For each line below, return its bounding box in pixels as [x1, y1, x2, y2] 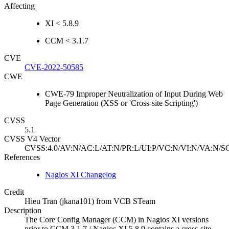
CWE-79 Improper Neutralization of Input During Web [45, 89, 223, 99]
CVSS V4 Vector [4, 134, 60, 144]
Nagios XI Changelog [45, 170, 116, 179]
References [4, 153, 40, 162]
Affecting [4, 2, 35, 11]
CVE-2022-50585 [25, 63, 83, 72]
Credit [4, 188, 24, 197]
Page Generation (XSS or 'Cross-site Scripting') [45, 99, 198, 108]
